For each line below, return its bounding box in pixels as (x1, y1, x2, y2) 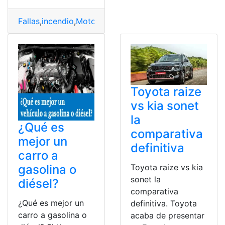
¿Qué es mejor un (18, 197, 84, 208)
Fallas (18, 16, 40, 26)
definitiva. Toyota (131, 198, 197, 209)
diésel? (18, 176, 59, 191)
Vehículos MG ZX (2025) (101, 16, 194, 26)
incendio (42, 16, 74, 26)
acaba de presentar (131, 210, 204, 221)
